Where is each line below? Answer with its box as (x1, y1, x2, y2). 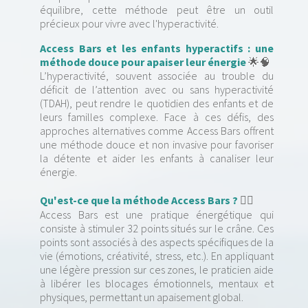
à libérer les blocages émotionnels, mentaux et (40, 276, 274, 291)
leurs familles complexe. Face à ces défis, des (40, 110, 274, 124)
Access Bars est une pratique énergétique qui (40, 208, 274, 222)
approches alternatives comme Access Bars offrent (40, 124, 274, 138)
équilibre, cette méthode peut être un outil (40, 3, 274, 17)
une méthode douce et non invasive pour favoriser (40, 137, 274, 152)
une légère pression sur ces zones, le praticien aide (40, 263, 274, 277)
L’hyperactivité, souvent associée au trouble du (40, 69, 274, 83)
